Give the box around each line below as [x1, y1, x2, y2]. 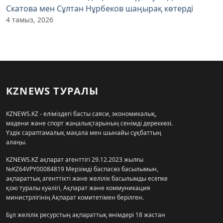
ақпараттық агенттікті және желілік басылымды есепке [6, 174, 168, 183]
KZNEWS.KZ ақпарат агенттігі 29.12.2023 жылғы [6, 155, 143, 164]
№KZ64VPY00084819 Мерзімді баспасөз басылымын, [6, 164, 158, 173]
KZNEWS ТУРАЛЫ [6, 84, 99, 98]
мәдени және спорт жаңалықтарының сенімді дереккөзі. [6, 118, 173, 127]
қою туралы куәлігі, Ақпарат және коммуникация [6, 183, 150, 192]
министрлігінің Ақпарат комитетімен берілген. [6, 193, 144, 202]
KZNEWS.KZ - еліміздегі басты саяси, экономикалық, [6, 109, 157, 118]
